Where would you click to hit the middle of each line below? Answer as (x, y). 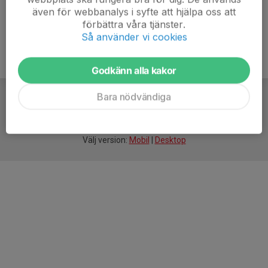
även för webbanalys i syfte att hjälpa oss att (134, 12)
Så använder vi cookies (134, 37)
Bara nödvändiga (134, 97)
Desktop (170, 140)
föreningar (156, 116)
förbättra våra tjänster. (134, 24)
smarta (120, 116)
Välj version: (106, 140)
